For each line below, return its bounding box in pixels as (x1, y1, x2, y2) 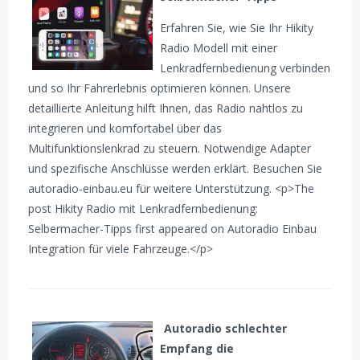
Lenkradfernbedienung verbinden (160, 59, 331, 76)
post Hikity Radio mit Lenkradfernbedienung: (28, 200, 259, 216)
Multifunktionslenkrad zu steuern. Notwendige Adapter (28, 140, 312, 156)
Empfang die (160, 341, 235, 357)
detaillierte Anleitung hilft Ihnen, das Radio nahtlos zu (28, 100, 304, 116)
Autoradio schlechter (164, 321, 288, 337)
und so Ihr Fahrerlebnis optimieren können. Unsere (28, 80, 292, 96)
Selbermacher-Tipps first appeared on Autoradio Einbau (28, 220, 317, 236)
